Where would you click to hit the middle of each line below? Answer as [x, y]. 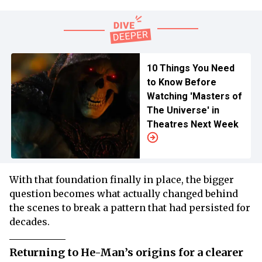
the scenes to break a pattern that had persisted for [130, 208]
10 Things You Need [190, 68]
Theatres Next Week [192, 124]
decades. [30, 222]
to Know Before [181, 82]
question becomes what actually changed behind [124, 194]
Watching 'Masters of [194, 96]
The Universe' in [183, 110]
